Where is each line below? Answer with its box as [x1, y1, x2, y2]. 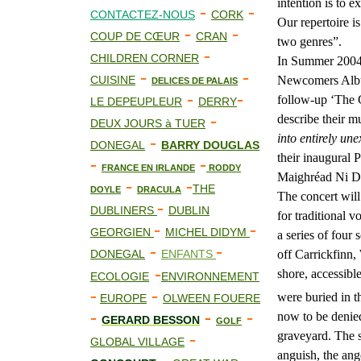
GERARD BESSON [102, 313, 200, 326]
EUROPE [100, 292, 147, 305]
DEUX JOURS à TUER [90, 117, 205, 130]
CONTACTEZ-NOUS [90, 8, 195, 21]
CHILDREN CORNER [90, 52, 199, 64]
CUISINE [90, 73, 135, 86]
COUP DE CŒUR [90, 30, 180, 43]
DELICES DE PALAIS [151, 76, 238, 85]
